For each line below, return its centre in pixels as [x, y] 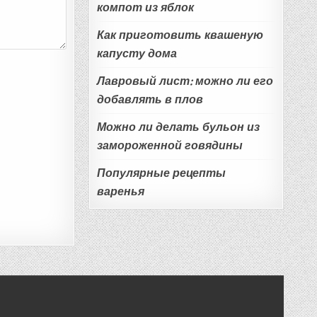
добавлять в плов [150, 100]
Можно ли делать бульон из [178, 127]
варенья [120, 192]
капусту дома [137, 54]
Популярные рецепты [161, 173]
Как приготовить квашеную [180, 35]
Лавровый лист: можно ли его [185, 81]
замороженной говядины [169, 146]
